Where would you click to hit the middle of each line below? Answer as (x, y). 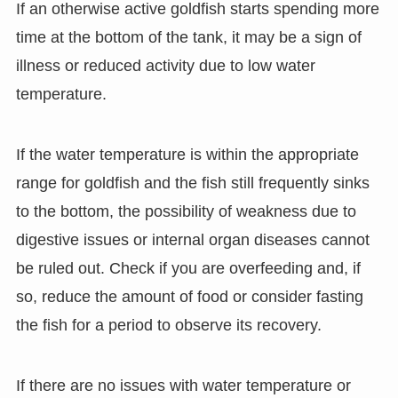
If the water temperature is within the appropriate (187, 155)
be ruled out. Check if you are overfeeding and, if (188, 269)
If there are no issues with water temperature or (183, 386)
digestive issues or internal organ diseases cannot (192, 240)
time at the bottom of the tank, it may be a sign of (188, 38)
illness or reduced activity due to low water (165, 66)
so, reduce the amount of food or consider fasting (189, 297)
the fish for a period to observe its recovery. (168, 326)
